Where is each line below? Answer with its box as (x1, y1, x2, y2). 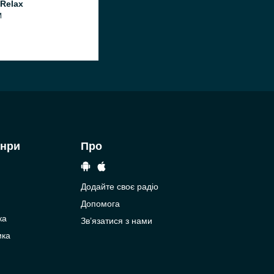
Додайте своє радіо (80, 182, 158, 191)
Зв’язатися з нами (80, 216, 152, 226)
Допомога (80, 199, 120, 209)
